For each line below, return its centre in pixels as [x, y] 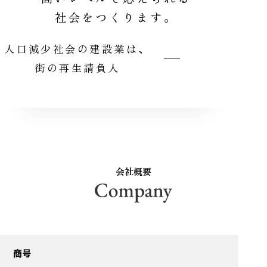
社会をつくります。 [116, 17]
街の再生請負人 [77, 68]
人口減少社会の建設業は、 [77, 49]
